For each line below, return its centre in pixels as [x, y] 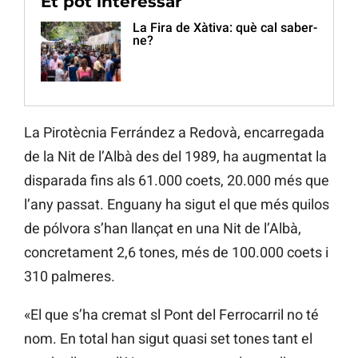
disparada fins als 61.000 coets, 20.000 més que [177, 181]
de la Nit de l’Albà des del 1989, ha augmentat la [175, 157]
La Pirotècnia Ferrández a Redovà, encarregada [174, 133]
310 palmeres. [70, 276]
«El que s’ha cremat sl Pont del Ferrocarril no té [171, 315]
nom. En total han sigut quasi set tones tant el [168, 339]
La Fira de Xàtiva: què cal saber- [225, 28]
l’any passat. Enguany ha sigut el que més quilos [177, 205]
